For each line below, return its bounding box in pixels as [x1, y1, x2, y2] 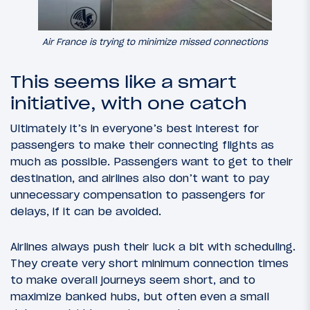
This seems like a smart [10, 71, 237, 92]
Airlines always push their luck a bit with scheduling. [10, 239, 295, 253]
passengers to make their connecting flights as [10, 137, 274, 152]
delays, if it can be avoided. [10, 203, 161, 218]
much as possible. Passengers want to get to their [10, 154, 293, 168]
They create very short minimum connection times [10, 255, 289, 270]
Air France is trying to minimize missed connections [42, 35, 268, 48]
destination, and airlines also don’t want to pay [10, 170, 269, 185]
